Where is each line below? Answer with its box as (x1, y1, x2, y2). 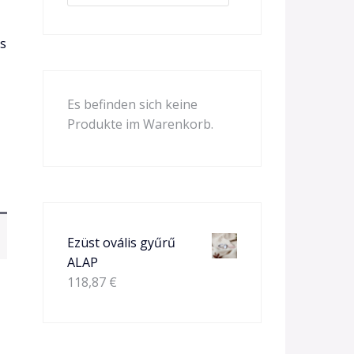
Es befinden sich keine (66, 96, 198, 113)
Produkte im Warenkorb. (66, 115, 213, 133)
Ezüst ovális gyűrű (66, 234, 175, 251)
